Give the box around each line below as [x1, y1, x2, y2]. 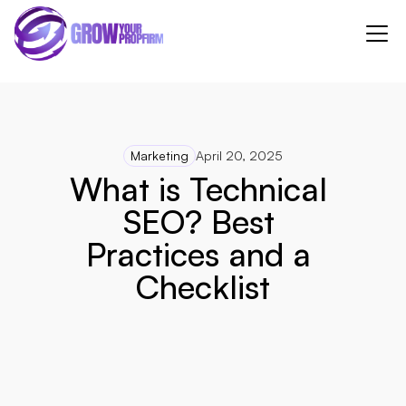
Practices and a [86, 233, 311, 275]
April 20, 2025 [196, 148, 283, 163]
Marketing [130, 148, 188, 163]
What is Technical [70, 168, 327, 209]
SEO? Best [122, 200, 275, 242]
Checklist [136, 266, 270, 307]
